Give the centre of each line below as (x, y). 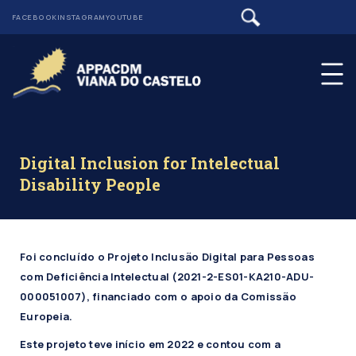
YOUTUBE (124, 17)
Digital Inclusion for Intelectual (150, 163)
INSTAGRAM (81, 17)
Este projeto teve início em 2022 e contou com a (151, 344)
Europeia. (46, 317)
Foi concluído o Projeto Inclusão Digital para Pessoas (167, 257)
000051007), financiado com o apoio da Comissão (158, 297)
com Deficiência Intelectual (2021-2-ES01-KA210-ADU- (167, 277)
